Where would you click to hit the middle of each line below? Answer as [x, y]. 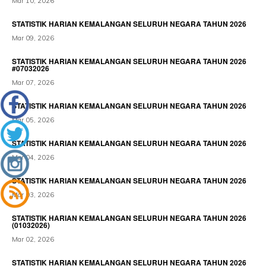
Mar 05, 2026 [33, 120]
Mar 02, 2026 [33, 239]
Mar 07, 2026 [33, 83]
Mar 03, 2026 [33, 195]
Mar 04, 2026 [33, 157]
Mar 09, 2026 [33, 38]
